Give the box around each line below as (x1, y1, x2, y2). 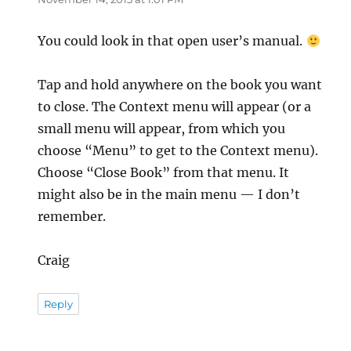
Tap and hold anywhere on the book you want (38, 77, 323, 93)
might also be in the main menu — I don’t (38, 186, 301, 203)
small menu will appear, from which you (38, 121, 286, 137)
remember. (38, 208, 107, 225)
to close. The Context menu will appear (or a (38, 99, 312, 115)
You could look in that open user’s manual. (38, 33, 306, 49)
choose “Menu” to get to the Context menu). (38, 143, 319, 159)
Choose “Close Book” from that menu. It (38, 165, 290, 181)
